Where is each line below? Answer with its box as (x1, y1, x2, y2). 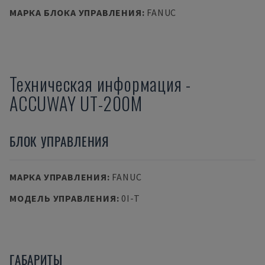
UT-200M (80, 90, 143, 117)
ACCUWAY (9, 90, 76, 117)
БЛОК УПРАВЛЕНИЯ (9, 132, 109, 150)
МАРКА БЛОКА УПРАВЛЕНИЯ (9, 7, 142, 18)
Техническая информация (9, 70, 182, 97)
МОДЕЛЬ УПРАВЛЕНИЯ (9, 192, 117, 204)
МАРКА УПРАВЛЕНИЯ (9, 171, 107, 183)
